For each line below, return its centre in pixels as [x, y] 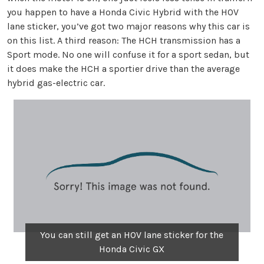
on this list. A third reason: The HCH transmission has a [124, 41]
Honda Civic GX [132, 249]
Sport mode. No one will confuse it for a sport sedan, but [128, 55]
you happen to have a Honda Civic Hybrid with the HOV [123, 12]
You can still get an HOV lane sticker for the [132, 235]
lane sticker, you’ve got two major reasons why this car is [128, 27]
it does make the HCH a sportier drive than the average [123, 69]
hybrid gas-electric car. [56, 83]
